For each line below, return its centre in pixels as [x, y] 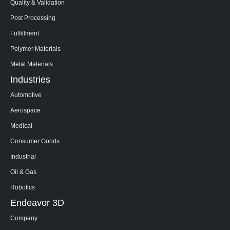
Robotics [23, 187]
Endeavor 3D [37, 203]
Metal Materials [32, 64]
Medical [21, 125]
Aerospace [25, 110]
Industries [30, 79]
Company [24, 218]
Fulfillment [25, 33]
